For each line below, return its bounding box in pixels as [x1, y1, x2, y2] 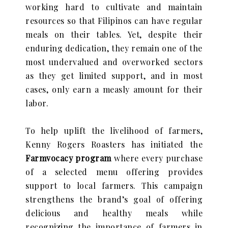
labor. [25, 98, 48, 108]
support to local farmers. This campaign [25, 180, 203, 191]
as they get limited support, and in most [25, 70, 203, 81]
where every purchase [114, 153, 203, 163]
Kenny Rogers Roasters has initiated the [25, 139, 203, 150]
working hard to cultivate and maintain [25, 2, 203, 12]
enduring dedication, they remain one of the [25, 43, 203, 53]
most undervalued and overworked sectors [25, 56, 203, 67]
